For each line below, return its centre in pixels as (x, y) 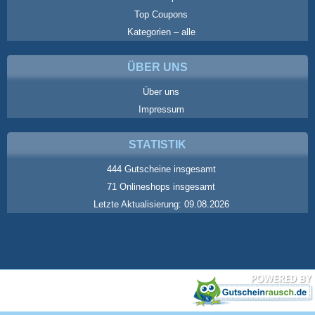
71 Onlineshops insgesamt (161, 186)
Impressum (161, 109)
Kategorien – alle (161, 32)
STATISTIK (157, 144)
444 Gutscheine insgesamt (161, 169)
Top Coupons (161, 14)
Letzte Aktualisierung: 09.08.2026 (161, 204)
